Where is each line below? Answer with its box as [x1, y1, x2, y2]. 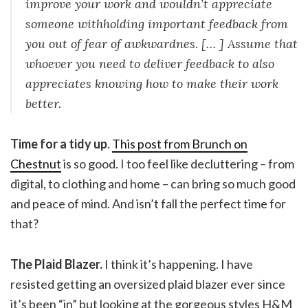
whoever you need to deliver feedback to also [25, 56, 274, 72]
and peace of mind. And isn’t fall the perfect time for [10, 196, 286, 212]
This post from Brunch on [112, 136, 247, 152]
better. [25, 96, 61, 112]
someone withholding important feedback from [25, 16, 288, 32]
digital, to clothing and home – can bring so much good [10, 176, 296, 192]
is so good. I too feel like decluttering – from [61, 156, 294, 172]
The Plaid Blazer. [10, 256, 102, 272]
